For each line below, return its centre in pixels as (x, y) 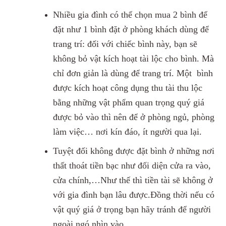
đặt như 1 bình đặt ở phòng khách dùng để (131, 29)
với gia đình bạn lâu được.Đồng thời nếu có (133, 195)
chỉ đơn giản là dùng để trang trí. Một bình (133, 73)
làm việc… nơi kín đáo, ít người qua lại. (127, 131)
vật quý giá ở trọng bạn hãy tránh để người (132, 210)
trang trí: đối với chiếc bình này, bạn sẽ (125, 44)
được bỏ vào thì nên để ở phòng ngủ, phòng (133, 117)
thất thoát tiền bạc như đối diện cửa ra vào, (132, 166)
